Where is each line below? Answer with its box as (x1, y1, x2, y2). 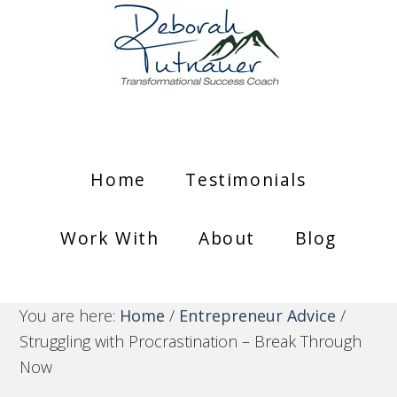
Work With (59, 226, 160, 250)
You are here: (19, 305, 121, 326)
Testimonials (185, 167, 307, 191)
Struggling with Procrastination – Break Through (19, 331, 362, 352)
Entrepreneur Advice (179, 305, 337, 326)
